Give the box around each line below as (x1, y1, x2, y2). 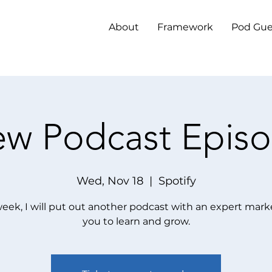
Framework (157, 21, 213, 33)
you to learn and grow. (82, 216, 190, 227)
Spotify (158, 174, 196, 188)
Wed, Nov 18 (76, 174, 143, 188)
